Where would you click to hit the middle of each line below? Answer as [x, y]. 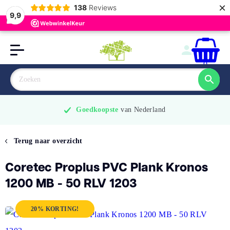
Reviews [102, 7]
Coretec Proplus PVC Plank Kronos [107, 167]
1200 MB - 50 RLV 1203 [71, 183]
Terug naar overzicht [47, 141]
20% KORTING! [55, 209]
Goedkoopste [97, 110]
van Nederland [143, 110]
